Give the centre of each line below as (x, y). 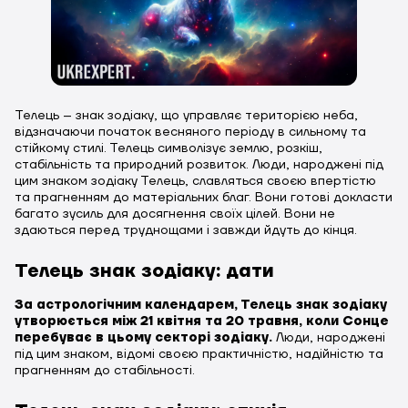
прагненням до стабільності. (105, 371)
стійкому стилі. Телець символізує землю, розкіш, (168, 148)
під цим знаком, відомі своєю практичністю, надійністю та (199, 354)
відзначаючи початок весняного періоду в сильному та (190, 132)
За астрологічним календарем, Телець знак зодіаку (201, 305)
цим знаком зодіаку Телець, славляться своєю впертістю (195, 181)
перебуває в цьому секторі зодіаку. (145, 338)
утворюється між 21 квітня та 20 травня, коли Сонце (202, 321)
